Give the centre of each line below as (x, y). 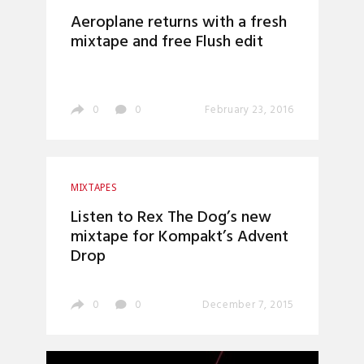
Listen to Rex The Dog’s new (171, 217)
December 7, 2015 (248, 305)
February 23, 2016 (249, 110)
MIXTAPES (93, 187)
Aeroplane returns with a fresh (178, 23)
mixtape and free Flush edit (167, 42)
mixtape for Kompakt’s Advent (179, 237)
